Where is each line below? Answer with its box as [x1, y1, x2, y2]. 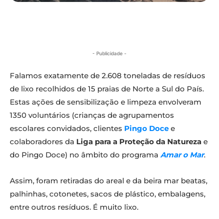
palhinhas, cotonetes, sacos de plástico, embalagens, [10, 189, 205, 199]
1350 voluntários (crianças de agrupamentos [10, 110, 174, 120]
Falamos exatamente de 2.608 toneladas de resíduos [10, 71, 205, 81]
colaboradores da [10, 137, 76, 147]
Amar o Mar [160, 150, 204, 160]
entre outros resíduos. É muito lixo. [10, 202, 138, 212]
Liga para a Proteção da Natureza [76, 137, 201, 147]
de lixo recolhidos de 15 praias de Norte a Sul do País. [10, 84, 204, 94]
